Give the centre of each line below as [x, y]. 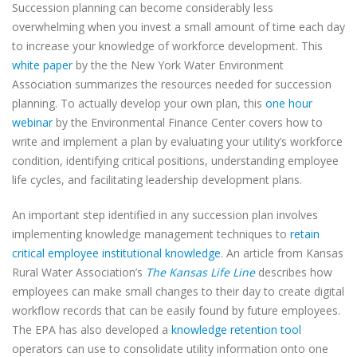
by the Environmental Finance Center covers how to [188, 122]
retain [305, 234]
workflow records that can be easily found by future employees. [176, 310]
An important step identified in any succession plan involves [165, 215]
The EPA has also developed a [92, 330]
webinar [32, 122]
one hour [289, 103]
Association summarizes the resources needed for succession [172, 84]
